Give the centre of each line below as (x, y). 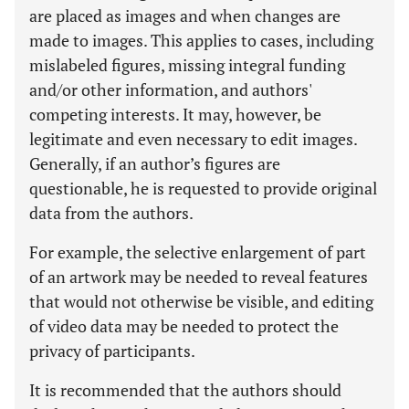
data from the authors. (111, 213)
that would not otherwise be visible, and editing (201, 301)
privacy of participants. (112, 351)
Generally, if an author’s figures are (155, 163)
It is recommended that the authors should (185, 390)
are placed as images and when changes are (185, 16)
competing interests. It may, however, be (175, 114)
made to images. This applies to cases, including (201, 40)
